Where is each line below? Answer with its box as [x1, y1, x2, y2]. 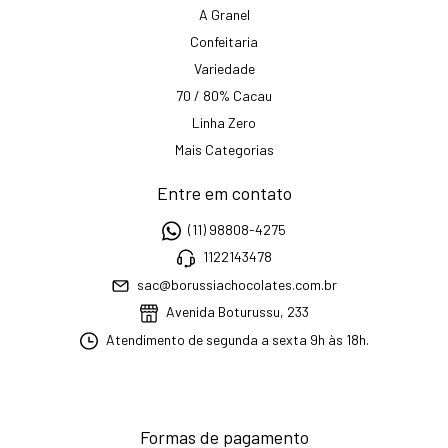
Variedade [193, 59, 255, 77]
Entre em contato [156, 181, 292, 204]
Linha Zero [192, 113, 256, 131]
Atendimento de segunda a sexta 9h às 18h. [102, 330, 369, 348]
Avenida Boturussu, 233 [162, 303, 309, 321]
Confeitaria [190, 32, 258, 50]
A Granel [198, 5, 250, 23]
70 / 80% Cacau [176, 86, 272, 104]
